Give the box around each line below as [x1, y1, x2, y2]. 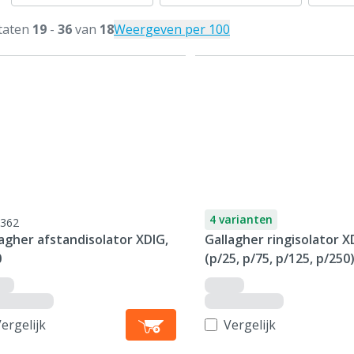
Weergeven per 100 [114, 21, 230, 38]
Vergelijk [223, 316, 276, 333]
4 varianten [209, 212, 273, 227]
